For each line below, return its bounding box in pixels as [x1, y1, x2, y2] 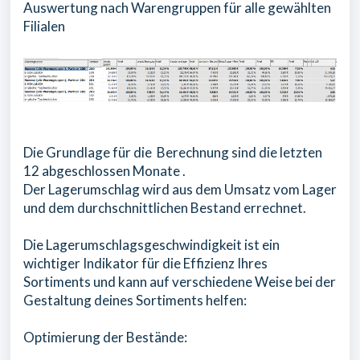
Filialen [23, 17, 65, 35]
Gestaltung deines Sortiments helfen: [23, 291, 247, 309]
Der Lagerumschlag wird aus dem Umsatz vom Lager [23, 180, 337, 198]
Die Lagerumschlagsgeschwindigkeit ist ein [23, 235, 280, 253]
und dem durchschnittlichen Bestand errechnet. [23, 198, 306, 216]
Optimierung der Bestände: [23, 328, 187, 346]
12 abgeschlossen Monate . [23, 162, 186, 179]
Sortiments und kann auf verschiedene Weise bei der [23, 272, 336, 290]
